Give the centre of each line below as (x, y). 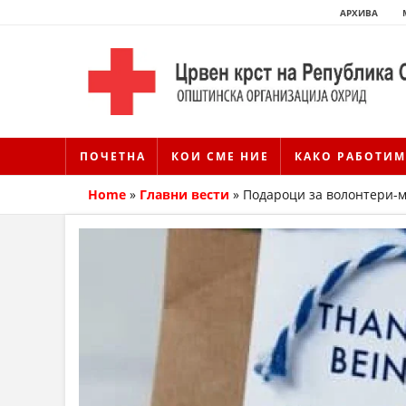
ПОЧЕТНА (113, 157)
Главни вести (184, 195)
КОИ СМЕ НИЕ (220, 157)
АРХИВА (359, 13)
